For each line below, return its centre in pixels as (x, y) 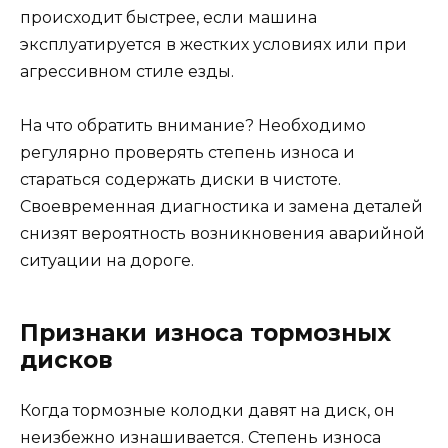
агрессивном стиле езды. (127, 72)
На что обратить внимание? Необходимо (193, 126)
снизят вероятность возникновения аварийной (222, 234)
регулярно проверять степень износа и (187, 153)
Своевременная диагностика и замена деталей (221, 207)
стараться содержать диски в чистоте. (180, 180)
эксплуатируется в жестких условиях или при (213, 45)
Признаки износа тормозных (205, 333)
